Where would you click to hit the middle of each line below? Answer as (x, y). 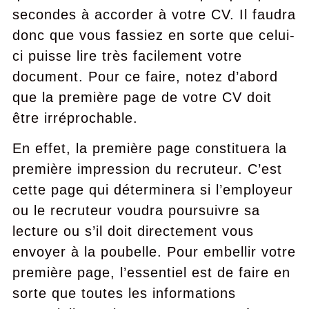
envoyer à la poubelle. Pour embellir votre (154, 252)
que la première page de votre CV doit (142, 97)
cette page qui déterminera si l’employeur (152, 190)
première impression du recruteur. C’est (147, 169)
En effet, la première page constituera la (149, 148)
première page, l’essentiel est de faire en (151, 272)
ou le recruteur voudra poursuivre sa (136, 210)
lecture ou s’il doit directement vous (133, 231)
